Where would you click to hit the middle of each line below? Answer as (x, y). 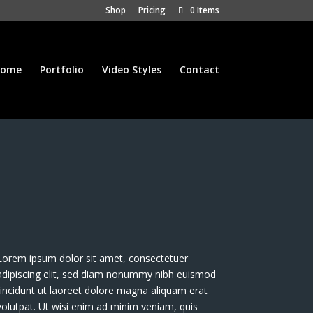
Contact (199, 70)
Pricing (152, 10)
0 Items (204, 10)
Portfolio (61, 70)
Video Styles (131, 70)
